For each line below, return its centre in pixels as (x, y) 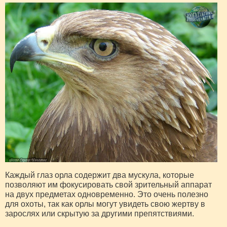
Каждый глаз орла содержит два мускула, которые (100, 175)
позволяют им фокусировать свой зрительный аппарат (108, 184)
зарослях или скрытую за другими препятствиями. (100, 213)
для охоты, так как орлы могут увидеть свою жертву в (105, 204)
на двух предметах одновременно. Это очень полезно (107, 194)
